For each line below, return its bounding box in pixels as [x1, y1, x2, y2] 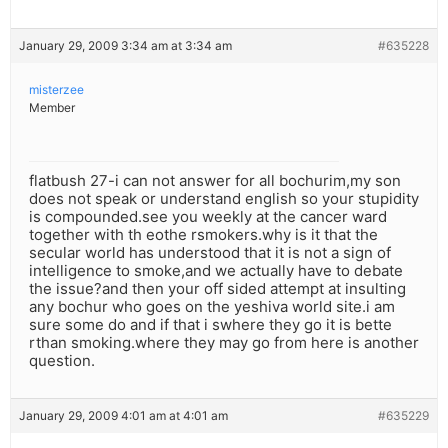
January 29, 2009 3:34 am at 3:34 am [19, 38, 232, 54]
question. [29, 351, 95, 371]
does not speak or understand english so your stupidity [29, 189, 419, 209]
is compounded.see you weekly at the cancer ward [29, 207, 387, 227]
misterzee [29, 82, 84, 98]
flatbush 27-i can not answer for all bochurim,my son [29, 171, 401, 191]
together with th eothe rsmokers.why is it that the [29, 225, 378, 245]
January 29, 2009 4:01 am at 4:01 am [19, 408, 228, 424]
